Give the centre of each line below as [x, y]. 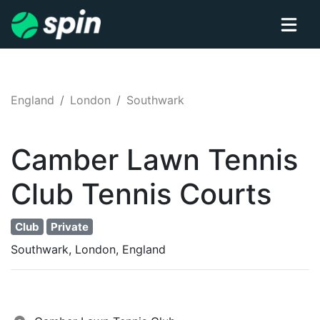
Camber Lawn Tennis [154, 160]
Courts [225, 194]
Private [70, 227]
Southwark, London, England [88, 249]
